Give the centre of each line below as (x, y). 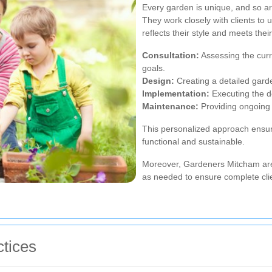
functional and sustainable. (193, 141)
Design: (158, 80)
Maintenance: (170, 106)
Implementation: (176, 93)
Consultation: (171, 55)
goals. (154, 68)
